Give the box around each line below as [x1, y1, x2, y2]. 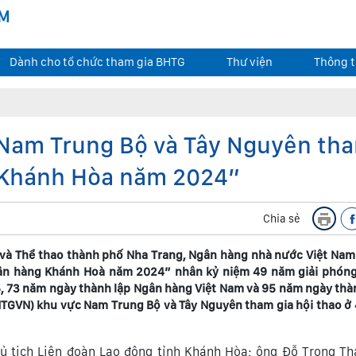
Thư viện [226, 55, 273, 69]
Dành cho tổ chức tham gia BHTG [9, 55, 185, 69]
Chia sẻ [263, 212, 300, 225]
